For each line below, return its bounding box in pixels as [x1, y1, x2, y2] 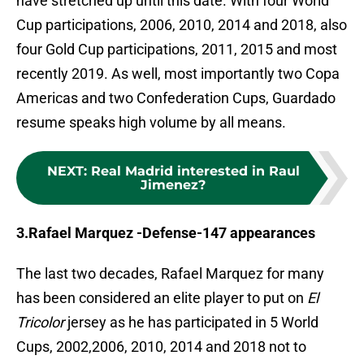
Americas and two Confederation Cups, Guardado [16, 89, 336, 107]
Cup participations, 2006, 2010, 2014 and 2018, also [16, 16, 347, 34]
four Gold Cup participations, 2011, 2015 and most [16, 41, 337, 58]
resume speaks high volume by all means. [16, 114, 286, 132]
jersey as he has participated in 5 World [64, 314, 318, 331]
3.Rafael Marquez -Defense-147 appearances [16, 224, 315, 242]
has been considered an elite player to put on [16, 289, 307, 307]
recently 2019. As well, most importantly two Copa [16, 65, 340, 83]
